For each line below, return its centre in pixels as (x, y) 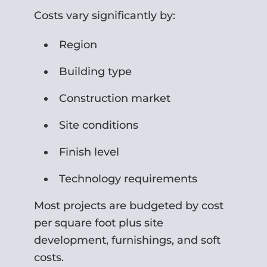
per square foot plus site (99, 223)
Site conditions (99, 125)
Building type (96, 71)
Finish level (89, 152)
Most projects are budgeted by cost (129, 205)
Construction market (115, 98)
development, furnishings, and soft (128, 240)
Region (78, 44)
